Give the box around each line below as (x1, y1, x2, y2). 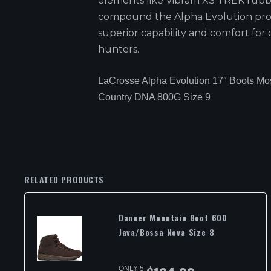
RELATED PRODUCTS (24, 173, 104, 186)
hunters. (98, 44, 139, 56)
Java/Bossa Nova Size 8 (118, 226, 215, 239)
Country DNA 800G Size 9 (98, 91, 211, 102)
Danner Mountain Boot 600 (118, 211, 228, 224)
